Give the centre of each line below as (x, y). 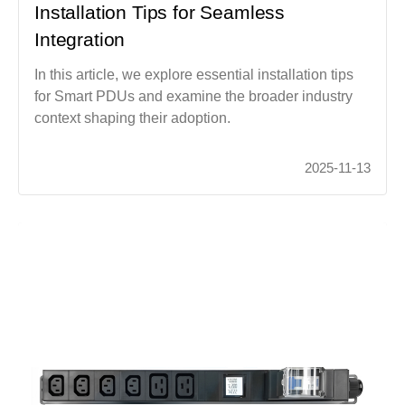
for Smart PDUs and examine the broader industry (194, 97)
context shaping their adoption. (133, 118)
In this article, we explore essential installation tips (194, 75)
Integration (80, 40)
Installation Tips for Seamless (160, 13)
